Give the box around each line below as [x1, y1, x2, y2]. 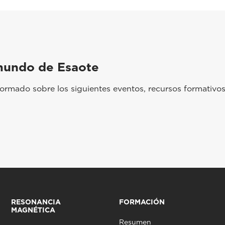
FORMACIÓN [119, 198, 165, 206]
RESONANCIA [11, 198, 61, 206]
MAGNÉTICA [11, 206, 55, 214]
